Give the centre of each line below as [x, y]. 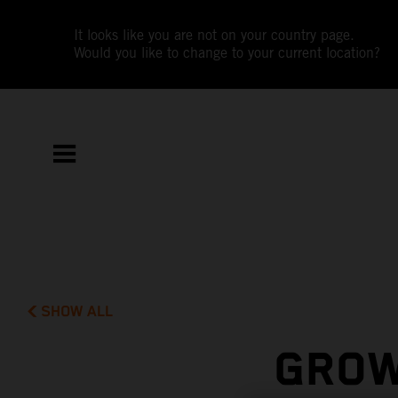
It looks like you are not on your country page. [215, 35]
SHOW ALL [77, 311]
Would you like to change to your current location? [227, 53]
